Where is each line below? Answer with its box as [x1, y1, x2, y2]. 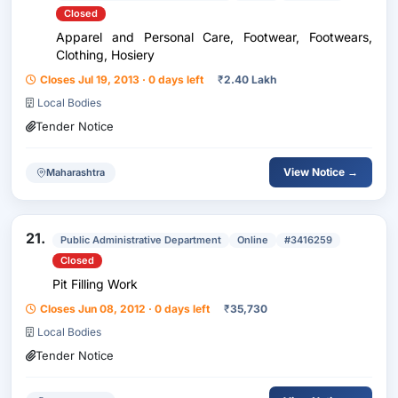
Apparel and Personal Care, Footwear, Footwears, [56, 29, 372, 44]
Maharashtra [46, 165, 105, 179]
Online [237, 234, 268, 246]
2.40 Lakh [224, 73, 276, 86]
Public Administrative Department [60, 234, 221, 246]
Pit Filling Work [52, 276, 138, 291]
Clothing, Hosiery [56, 47, 155, 62]
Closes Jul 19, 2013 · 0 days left [40, 73, 203, 86]
